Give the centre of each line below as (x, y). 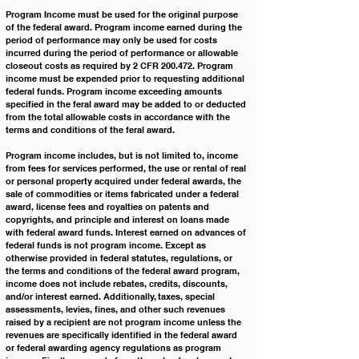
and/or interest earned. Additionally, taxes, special (111, 296)
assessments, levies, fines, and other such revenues (117, 309)
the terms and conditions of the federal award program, (124, 271)
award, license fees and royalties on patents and (109, 207)
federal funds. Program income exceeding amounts (115, 91)
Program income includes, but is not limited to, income (123, 155)
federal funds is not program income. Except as (107, 245)
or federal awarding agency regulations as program (115, 348)
